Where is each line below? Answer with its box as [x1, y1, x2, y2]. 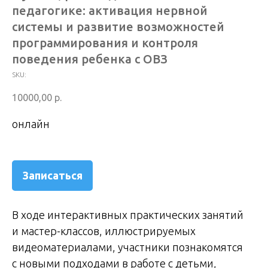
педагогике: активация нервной [12, 4, 208, 17]
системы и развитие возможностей [12, 20, 224, 33]
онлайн [12, 118, 50, 130]
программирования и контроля [12, 36, 198, 50]
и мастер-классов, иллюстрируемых [12, 225, 196, 237]
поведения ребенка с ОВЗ [12, 52, 167, 66]
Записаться [22, 169, 83, 182]
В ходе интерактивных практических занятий [12, 209, 243, 221]
